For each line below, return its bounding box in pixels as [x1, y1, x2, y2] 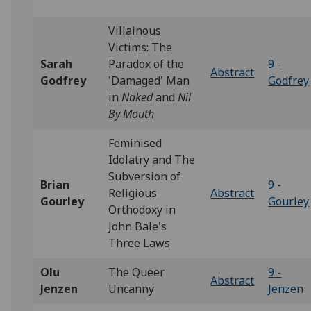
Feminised [108, 135, 162, 151]
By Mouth [108, 106, 155, 121]
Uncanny [108, 281, 155, 296]
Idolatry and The [108, 152, 196, 167]
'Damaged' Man [108, 73, 190, 88]
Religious [108, 185, 158, 201]
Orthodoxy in [108, 202, 176, 217]
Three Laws [108, 235, 171, 251]
